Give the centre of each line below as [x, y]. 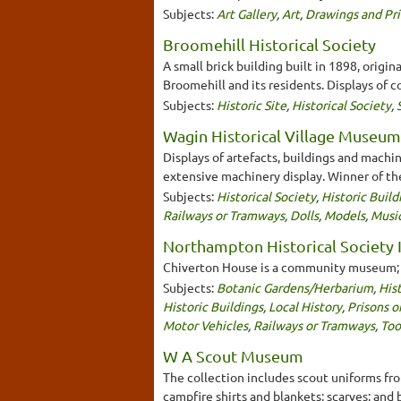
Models [345, 214]
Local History [305, 306]
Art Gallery [247, 13]
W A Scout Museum [233, 355]
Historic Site [252, 104]
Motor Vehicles [205, 324]
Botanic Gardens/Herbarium [295, 287]
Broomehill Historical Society [269, 44]
